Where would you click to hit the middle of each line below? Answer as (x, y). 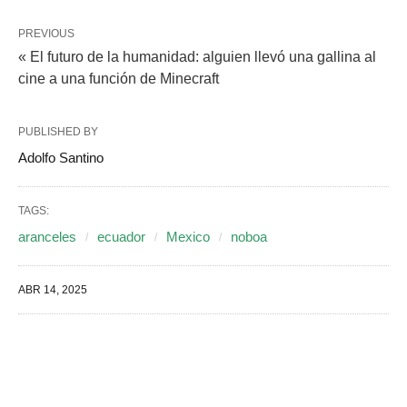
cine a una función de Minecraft (119, 79)
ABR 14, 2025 (53, 290)
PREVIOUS (46, 34)
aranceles (47, 237)
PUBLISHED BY (58, 132)
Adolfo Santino (61, 158)
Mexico (188, 237)
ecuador (121, 237)
